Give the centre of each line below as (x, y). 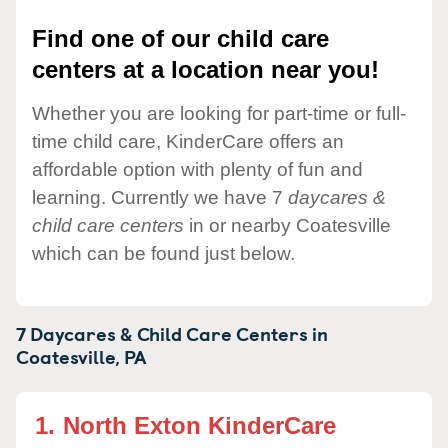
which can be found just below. (163, 253)
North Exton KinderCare (199, 425)
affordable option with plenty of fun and (197, 169)
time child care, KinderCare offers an (188, 141)
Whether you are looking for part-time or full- (219, 113)
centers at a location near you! (205, 70)
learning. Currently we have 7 (160, 197)
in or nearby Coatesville (287, 225)
